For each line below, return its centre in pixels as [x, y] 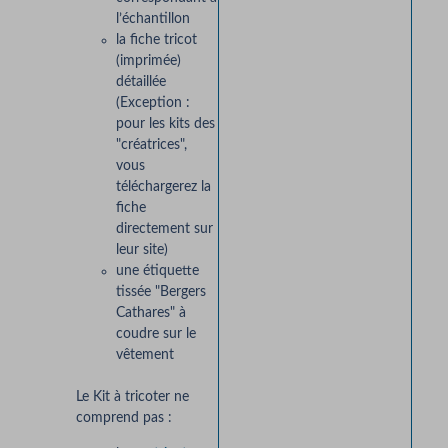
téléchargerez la [163, 187]
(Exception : [152, 103]
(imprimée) [148, 61]
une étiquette [157, 271]
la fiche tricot [156, 40]
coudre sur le [155, 334]
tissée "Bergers [160, 292]
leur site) [141, 250]
